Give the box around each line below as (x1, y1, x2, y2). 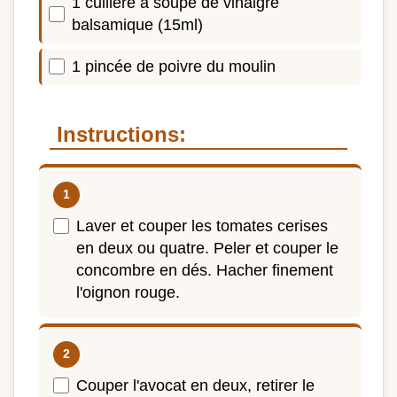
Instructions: (57, 121, 186, 146)
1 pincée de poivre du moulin (72, 57, 276, 75)
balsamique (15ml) (72, 16, 203, 35)
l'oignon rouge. (76, 283, 180, 301)
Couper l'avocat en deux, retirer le (76, 376, 315, 394)
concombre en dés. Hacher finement (76, 261, 333, 279)
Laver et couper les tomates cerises (76, 216, 328, 235)
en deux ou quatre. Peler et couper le (76, 238, 339, 257)
